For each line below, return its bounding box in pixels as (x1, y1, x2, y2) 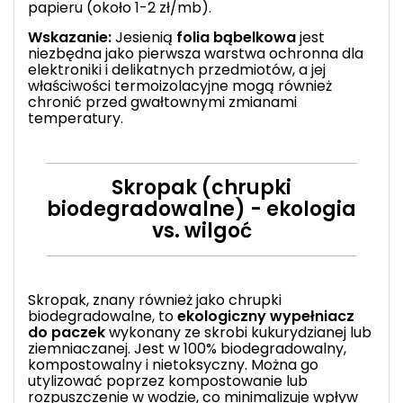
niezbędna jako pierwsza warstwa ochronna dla (28, 42, 363, 64)
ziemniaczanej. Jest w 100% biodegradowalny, (28, 337, 346, 359)
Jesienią (112, 26, 176, 48)
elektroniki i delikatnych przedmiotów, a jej (28, 58, 326, 80)
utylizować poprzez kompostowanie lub (28, 370, 308, 391)
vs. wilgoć (151, 216, 252, 245)
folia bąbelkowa (176, 26, 296, 48)
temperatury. (28, 107, 123, 129)
